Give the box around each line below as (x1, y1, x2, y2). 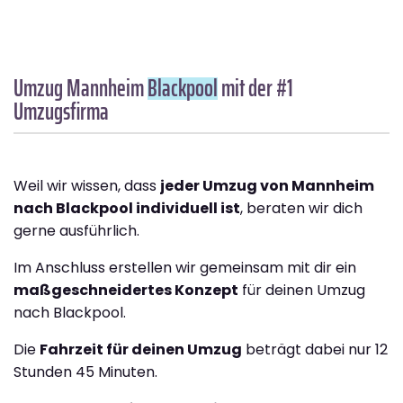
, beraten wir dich (240, 198, 363, 219)
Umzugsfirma (13, 93, 109, 130)
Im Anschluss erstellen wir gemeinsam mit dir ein (13, 257, 356, 279)
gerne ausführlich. (13, 220, 139, 242)
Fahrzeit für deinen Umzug (40, 339, 242, 361)
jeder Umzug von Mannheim (160, 175, 374, 197)
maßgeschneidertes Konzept (13, 280, 238, 301)
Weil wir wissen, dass (13, 175, 160, 197)
